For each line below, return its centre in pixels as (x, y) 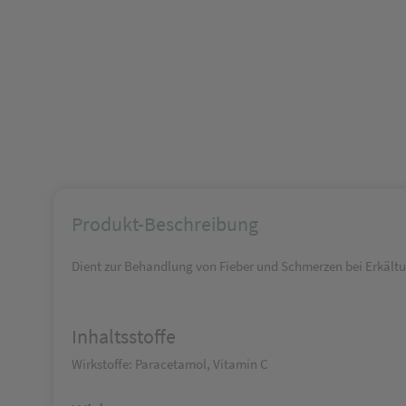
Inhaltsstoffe (124, 336)
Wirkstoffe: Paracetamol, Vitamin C (170, 364)
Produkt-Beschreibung (165, 224)
